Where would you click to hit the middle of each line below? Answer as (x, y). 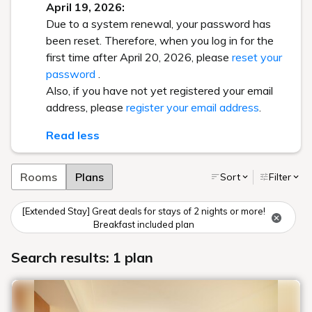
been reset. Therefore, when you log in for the (160, 40)
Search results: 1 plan (82, 257)
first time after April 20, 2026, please (139, 57)
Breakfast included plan (143, 224)
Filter (280, 177)
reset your (257, 57)
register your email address (193, 107)
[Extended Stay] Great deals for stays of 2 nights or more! (143, 211)
